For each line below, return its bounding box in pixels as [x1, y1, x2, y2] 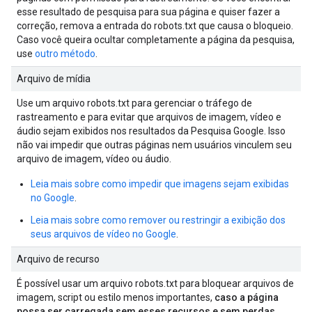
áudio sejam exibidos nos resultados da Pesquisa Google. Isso [17, 125, 286, 136]
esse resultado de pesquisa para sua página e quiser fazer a [17, 6, 280, 17]
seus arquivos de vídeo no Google [31, 228, 176, 240]
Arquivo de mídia [17, 73, 91, 84]
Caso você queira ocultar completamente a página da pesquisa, [17, 34, 295, 45]
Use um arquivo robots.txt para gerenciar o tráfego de [17, 97, 252, 109]
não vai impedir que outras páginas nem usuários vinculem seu [17, 139, 292, 150]
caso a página [214, 292, 279, 303]
